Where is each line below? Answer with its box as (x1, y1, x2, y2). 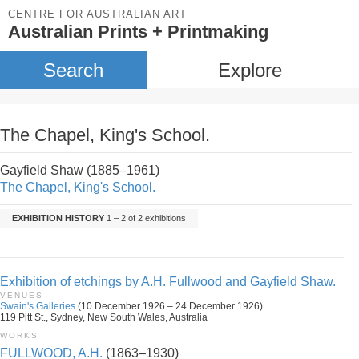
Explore (217, 59, 282, 81)
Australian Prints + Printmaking (8, 22, 268, 42)
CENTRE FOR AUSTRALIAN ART (8, 8, 187, 20)
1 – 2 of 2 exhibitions (104, 213, 186, 223)
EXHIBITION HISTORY (12, 213, 104, 223)
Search (42, 59, 103, 81)
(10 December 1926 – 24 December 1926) (75, 301, 263, 312)
